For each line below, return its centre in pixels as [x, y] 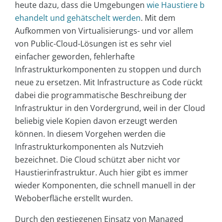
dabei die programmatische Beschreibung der [101, 95]
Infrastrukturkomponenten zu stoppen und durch [108, 70]
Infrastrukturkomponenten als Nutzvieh [89, 147]
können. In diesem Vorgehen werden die [90, 134]
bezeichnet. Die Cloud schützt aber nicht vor [98, 160]
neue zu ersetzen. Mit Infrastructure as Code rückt [109, 83]
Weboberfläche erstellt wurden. [74, 198]
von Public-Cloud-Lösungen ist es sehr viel [93, 44]
